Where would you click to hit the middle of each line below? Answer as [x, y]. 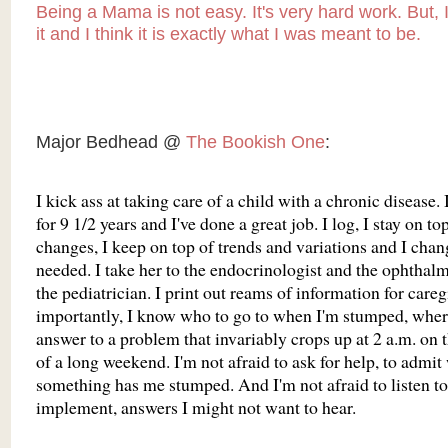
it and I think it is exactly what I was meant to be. [228, 34]
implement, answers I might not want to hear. [195, 407]
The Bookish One [255, 142]
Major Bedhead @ [110, 142]
